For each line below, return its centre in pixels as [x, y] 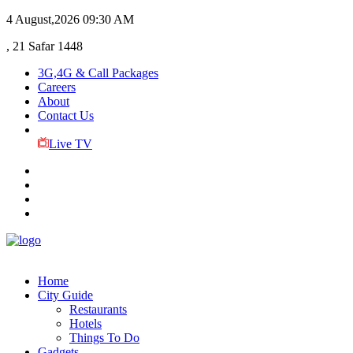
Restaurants [98, 309]
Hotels [85, 323]
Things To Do [104, 338]
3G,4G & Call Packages [98, 73]
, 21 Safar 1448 [45, 46]
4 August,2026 [43, 19]
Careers [57, 87]
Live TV [70, 144]
